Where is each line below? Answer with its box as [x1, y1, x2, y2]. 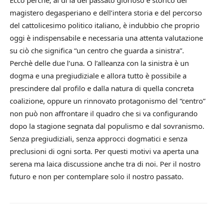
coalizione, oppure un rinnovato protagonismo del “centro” [10, 96, 205, 106]
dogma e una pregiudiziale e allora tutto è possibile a [10, 71, 186, 81]
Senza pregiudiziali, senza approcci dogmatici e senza [10, 134, 187, 144]
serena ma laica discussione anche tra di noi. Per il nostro [10, 159, 201, 169]
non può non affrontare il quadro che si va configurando [10, 108, 198, 119]
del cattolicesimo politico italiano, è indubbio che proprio [10, 20, 200, 31]
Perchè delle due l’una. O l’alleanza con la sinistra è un [10, 58, 189, 68]
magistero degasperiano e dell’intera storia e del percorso [10, 8, 202, 18]
